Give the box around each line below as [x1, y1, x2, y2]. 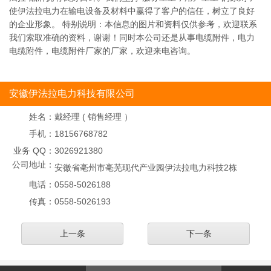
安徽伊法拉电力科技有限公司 [9, 88, 135, 99]
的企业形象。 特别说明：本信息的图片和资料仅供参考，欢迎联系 [9, 19, 257, 29]
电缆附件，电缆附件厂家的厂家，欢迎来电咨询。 [9, 46, 195, 56]
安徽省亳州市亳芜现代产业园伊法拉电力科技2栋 [54, 163, 237, 172]
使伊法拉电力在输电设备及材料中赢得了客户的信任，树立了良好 [9, 6, 255, 16]
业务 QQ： [13, 146, 54, 155]
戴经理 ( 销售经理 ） [54, 112, 132, 122]
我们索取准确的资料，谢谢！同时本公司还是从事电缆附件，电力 [9, 33, 255, 42]
